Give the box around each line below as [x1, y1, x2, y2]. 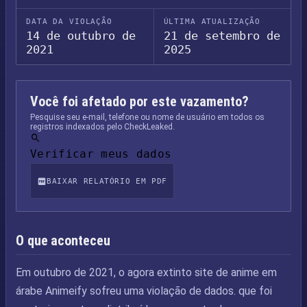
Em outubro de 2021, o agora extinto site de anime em [16, 266, 277, 279]
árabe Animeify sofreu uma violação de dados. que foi [16, 284, 272, 297]
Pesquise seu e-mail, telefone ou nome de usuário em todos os [30, 112, 265, 122]
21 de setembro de [163, 29, 280, 42]
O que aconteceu [16, 232, 110, 249]
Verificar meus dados [30, 147, 172, 160]
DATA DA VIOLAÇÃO [26, 17, 112, 26]
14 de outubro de [26, 29, 136, 42]
